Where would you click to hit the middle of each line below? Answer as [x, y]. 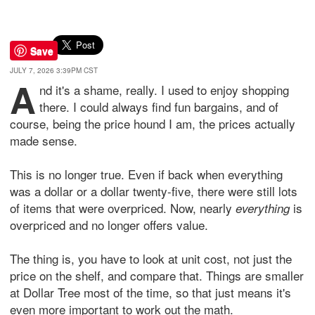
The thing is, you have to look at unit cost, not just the [151, 259]
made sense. [44, 141]
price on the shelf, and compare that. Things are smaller [157, 276]
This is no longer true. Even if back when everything [146, 174]
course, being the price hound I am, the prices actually [153, 124]
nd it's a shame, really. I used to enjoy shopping [164, 90]
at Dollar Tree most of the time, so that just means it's [150, 292]
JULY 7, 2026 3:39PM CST [54, 71]
